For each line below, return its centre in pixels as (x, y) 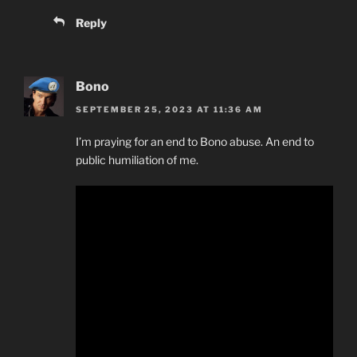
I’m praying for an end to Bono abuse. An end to (195, 141)
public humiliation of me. (137, 159)
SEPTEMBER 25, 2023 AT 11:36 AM (169, 109)
